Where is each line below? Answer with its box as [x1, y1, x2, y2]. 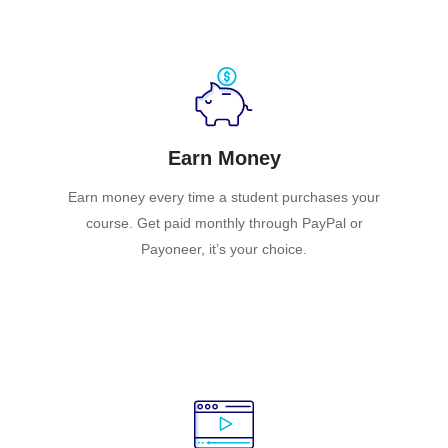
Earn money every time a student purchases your [68, 188, 380, 205]
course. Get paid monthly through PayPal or [85, 214, 363, 231]
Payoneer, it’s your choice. [141, 240, 307, 257]
